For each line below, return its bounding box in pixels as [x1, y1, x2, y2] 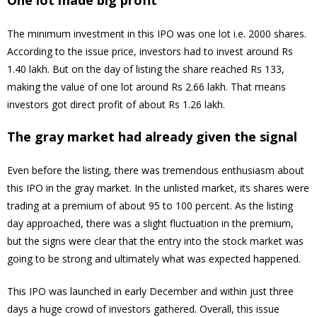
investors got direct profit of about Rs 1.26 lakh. [7, 98, 225, 112]
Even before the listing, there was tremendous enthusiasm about [7, 163, 304, 178]
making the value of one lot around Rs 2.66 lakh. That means [7, 80, 286, 94]
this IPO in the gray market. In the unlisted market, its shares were [7, 181, 309, 195]
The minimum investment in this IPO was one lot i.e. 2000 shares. [7, 27, 306, 41]
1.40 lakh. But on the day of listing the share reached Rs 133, [7, 62, 284, 76]
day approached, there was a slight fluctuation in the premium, [7, 217, 294, 231]
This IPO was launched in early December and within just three [7, 284, 294, 299]
